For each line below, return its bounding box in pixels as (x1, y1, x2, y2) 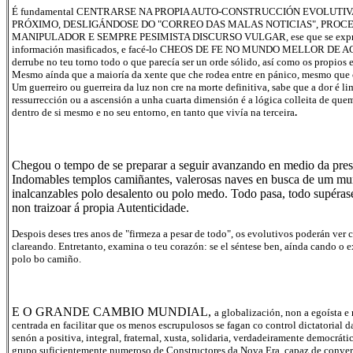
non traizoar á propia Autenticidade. (12, 201, 189, 214)
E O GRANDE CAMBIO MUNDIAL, (12, 305, 214, 318)
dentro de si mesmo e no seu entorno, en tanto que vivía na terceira (12, 106, 295, 118)
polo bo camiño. (12, 253, 81, 265)
